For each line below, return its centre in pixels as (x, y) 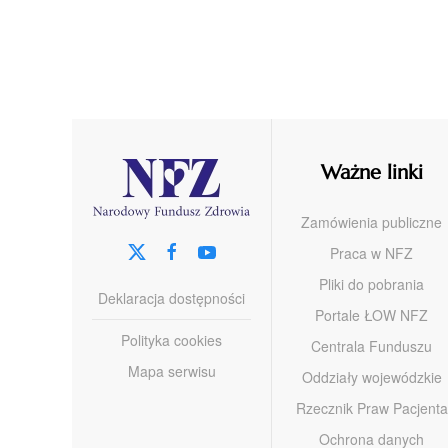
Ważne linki (371, 172)
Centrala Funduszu (371, 345)
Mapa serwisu (171, 370)
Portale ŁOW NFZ (371, 314)
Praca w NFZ (371, 252)
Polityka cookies (171, 339)
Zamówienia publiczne (371, 221)
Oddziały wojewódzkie (371, 376)
